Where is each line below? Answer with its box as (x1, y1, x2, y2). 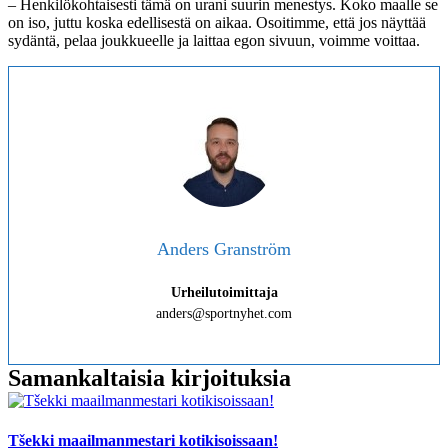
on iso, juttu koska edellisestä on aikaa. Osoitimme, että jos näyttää (8, 14, 426, 32)
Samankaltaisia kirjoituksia (8, 365, 291, 392)
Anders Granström (157, 239, 291, 260)
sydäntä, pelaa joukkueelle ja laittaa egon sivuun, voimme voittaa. (8, 32, 420, 50)
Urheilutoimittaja (170, 285, 278, 301)
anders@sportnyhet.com (156, 306, 292, 322)
